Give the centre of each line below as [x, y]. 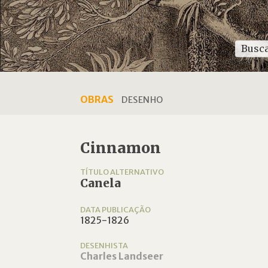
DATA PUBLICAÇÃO [116, 209]
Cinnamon [121, 148]
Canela [101, 183]
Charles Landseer [122, 256]
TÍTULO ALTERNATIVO [122, 172]
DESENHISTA [104, 245]
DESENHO [142, 100]
